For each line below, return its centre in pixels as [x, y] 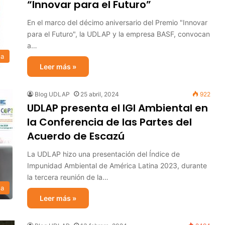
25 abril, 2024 [100, 94]
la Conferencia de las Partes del [109, 122]
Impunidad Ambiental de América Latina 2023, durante [117, 165]
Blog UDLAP [52, 94]
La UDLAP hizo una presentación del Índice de [103, 154]
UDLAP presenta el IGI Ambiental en [118, 108]
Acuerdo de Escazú [76, 136]
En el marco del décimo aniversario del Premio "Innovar [117, 22]
